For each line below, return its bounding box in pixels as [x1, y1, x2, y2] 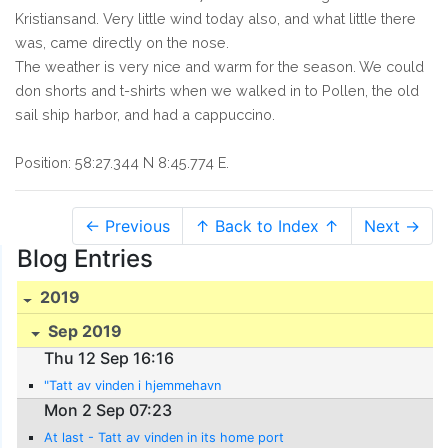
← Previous [85, 215, 170, 236]
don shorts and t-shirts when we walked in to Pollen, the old [15, 81, 419, 99]
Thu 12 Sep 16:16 [44, 348, 175, 369]
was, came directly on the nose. [15, 33, 229, 51]
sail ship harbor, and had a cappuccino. [15, 105, 275, 123]
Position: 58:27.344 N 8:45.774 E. [15, 153, 229, 171]
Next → [364, 215, 420, 236]
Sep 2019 [44, 321, 123, 342]
